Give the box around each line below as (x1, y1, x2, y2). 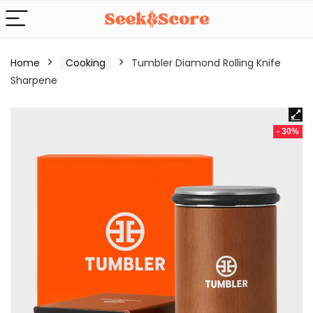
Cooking (66, 56, 105, 70)
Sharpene (10, 73, 57, 87)
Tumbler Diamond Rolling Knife (131, 56, 281, 70)
